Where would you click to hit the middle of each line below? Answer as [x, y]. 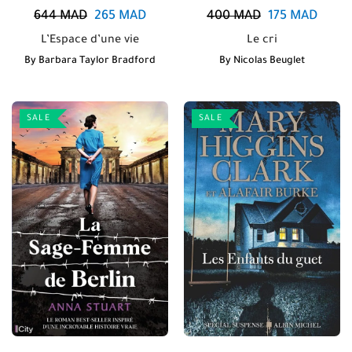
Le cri [262, 41]
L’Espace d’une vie [90, 41]
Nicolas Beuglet [269, 61]
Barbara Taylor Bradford [97, 61]
